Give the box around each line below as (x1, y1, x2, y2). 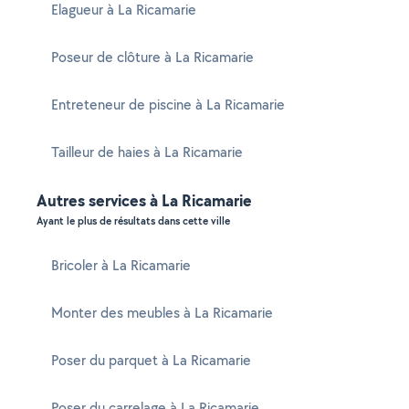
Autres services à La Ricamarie (37, 189, 252, 212)
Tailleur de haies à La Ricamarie (51, 142, 243, 162)
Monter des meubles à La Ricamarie (51, 303, 273, 322)
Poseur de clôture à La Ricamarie (51, 47, 254, 67)
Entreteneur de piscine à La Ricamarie (51, 95, 285, 114)
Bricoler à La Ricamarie (51, 256, 191, 275)
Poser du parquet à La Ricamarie (51, 351, 251, 370)
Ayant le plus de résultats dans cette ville (37, 214, 230, 228)
